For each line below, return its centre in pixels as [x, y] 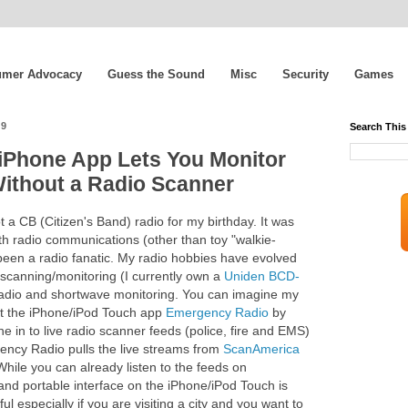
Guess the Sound [156, 74]
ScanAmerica [261, 349]
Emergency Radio [217, 313]
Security [306, 74]
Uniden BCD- [262, 276]
